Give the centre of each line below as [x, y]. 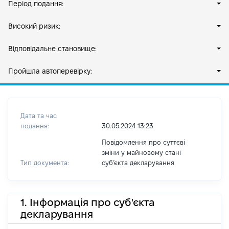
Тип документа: [45, 163]
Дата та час [39, 116]
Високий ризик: [34, 26]
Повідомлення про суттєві [143, 142]
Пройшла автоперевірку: [50, 71]
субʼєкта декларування [138, 163]
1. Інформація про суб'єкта [88, 202]
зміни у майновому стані [141, 152]
